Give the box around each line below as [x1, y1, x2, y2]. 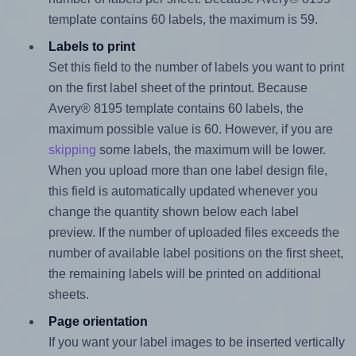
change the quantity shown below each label [48, 205, 299, 219]
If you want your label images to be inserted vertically [48, 335, 345, 350]
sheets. [48, 288, 89, 302]
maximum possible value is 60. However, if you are [48, 122, 333, 137]
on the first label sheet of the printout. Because [48, 81, 308, 95]
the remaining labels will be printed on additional [48, 267, 321, 281]
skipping [48, 143, 96, 157]
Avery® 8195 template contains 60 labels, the [48, 102, 304, 116]
